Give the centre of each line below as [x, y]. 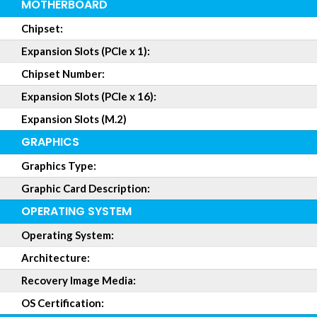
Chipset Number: [63, 74]
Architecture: [56, 258]
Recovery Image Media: [79, 280]
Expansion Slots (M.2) [74, 119]
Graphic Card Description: [86, 188]
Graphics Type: [59, 166]
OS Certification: [63, 303]
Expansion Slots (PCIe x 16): [89, 96]
